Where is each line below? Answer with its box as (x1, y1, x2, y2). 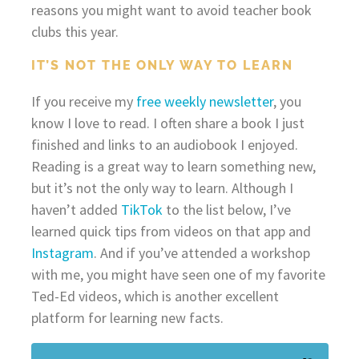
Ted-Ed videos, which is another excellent (30, 286, 279, 305)
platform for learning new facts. (30, 308, 224, 327)
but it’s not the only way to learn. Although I (30, 178, 293, 197)
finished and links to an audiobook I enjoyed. (30, 135, 298, 154)
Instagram (30, 243, 94, 262)
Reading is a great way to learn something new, (30, 156, 316, 175)
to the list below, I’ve (162, 200, 291, 219)
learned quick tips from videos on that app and (30, 221, 311, 240)
